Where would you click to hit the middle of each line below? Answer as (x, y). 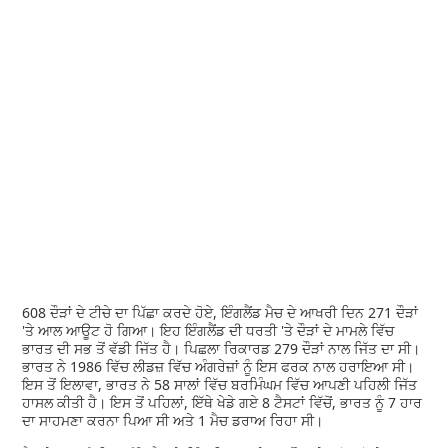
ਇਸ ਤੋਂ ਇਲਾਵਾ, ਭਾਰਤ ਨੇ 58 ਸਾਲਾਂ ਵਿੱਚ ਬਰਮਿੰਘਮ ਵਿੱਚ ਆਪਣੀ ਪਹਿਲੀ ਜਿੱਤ (220, 384)
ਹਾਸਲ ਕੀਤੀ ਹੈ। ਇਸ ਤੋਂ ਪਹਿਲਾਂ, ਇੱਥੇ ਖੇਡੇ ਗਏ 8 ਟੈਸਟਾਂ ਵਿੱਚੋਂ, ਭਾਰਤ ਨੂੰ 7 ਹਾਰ (222, 402)
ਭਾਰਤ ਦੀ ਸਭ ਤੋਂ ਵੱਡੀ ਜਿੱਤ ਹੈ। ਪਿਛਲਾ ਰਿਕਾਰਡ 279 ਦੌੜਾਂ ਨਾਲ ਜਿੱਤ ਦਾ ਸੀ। (221, 348)
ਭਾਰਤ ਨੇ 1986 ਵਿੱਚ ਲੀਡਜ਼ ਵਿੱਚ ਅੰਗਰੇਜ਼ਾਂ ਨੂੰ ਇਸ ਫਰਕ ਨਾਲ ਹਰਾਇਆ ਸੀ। (218, 366)
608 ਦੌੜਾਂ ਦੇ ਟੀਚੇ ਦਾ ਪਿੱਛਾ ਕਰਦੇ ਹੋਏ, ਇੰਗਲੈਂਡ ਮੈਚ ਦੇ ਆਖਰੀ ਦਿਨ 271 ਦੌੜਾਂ (220, 312)
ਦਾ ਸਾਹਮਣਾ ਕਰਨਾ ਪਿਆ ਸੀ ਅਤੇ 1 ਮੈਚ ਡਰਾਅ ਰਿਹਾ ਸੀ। (173, 420)
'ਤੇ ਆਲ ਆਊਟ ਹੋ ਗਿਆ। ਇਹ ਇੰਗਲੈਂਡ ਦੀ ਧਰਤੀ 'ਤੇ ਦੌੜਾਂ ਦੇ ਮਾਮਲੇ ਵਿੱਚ (208, 330)
